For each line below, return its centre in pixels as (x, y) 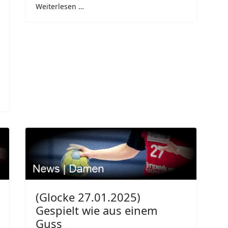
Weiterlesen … (60, 6)
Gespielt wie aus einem (97, 210)
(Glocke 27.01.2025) (88, 197)
